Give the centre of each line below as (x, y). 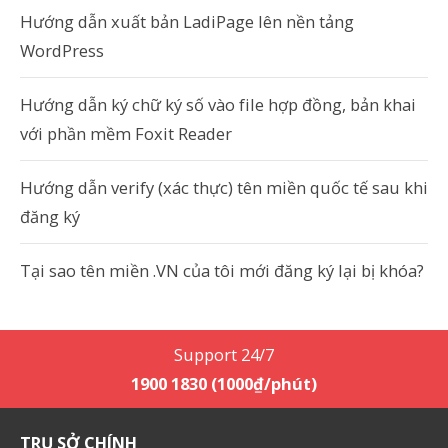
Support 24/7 (224, 354)
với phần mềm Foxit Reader (126, 133)
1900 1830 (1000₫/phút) (224, 383)
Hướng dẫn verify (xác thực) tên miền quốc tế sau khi (224, 187)
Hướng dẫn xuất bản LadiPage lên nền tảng (187, 21)
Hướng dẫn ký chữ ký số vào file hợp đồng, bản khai (218, 104)
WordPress (62, 50)
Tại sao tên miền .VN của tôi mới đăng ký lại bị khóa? (222, 270)
